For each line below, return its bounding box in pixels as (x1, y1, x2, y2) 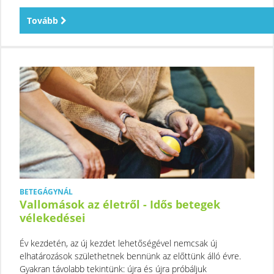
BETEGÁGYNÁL (20, 186, 73, 197)
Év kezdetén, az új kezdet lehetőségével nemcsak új (20, 237, 217, 249)
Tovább (27, 14, 61, 26)
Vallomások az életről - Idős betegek (20, 196, 220, 212)
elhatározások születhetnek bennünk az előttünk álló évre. (20, 250, 241, 262)
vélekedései (20, 210, 86, 225)
